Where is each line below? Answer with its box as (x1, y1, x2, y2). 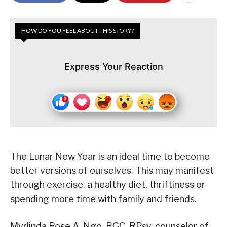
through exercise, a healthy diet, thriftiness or (10, 179, 205, 190)
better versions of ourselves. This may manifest (10, 165, 214, 176)
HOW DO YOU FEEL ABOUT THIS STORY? (21, 26, 134, 34)
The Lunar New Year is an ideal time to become (10, 150, 210, 162)
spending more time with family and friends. (10, 193, 197, 204)
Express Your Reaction (64, 61, 163, 72)
